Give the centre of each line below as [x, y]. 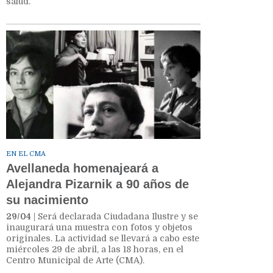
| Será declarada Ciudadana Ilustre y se [115, 216]
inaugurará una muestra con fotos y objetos [99, 227]
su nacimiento [47, 200]
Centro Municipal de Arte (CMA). [75, 260]
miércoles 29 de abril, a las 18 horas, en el [95, 249]
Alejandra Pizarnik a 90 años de [97, 184]
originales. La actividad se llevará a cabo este [103, 238]
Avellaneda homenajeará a [82, 168]
